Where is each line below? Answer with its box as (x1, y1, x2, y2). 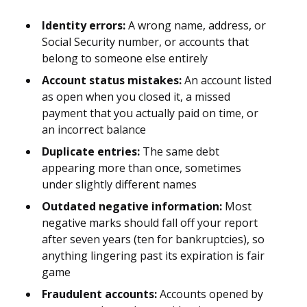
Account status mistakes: (42, 73, 182, 88)
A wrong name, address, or (125, 18, 266, 34)
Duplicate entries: (42, 144, 140, 160)
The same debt (140, 144, 219, 160)
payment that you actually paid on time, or (42, 106, 258, 121)
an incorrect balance (42, 122, 146, 138)
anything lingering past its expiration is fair (42, 248, 265, 264)
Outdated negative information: (42, 199, 222, 214)
